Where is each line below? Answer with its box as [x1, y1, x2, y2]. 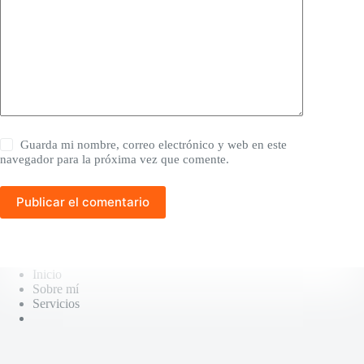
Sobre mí [32, 282, 79, 296]
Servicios [32, 297, 80, 310]
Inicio [32, 267, 62, 281]
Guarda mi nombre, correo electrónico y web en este [20, 137, 288, 151]
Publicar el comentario [16, 194, 149, 210]
